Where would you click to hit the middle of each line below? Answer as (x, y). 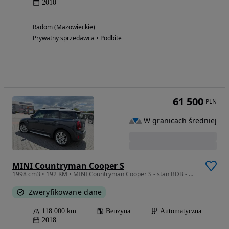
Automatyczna (181, 211)
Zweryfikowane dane (65, 192)
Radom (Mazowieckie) (64, 27)
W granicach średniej (180, 120)
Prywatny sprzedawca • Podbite (77, 38)
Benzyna (118, 211)
